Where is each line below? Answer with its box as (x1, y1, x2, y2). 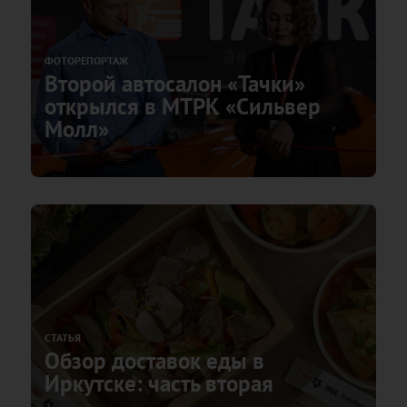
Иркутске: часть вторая (45, 368, 273, 398)
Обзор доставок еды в (45, 345, 264, 375)
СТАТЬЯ (45, 330, 81, 344)
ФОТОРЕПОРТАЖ (45, 53, 128, 67)
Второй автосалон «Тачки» (45, 68, 305, 98)
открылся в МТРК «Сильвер (45, 91, 321, 121)
